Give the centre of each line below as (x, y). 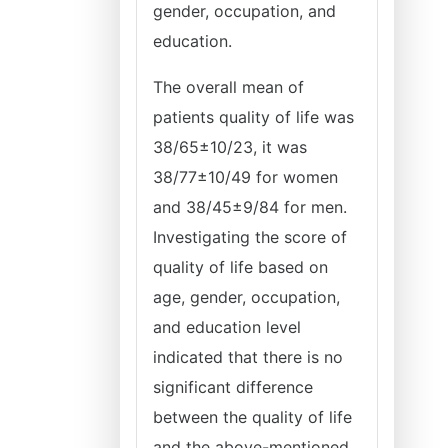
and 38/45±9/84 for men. (250, 207)
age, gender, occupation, (246, 297)
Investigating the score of (250, 237)
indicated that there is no (248, 357)
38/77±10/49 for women (245, 177)
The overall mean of (228, 87)
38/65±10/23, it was (230, 147)
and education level (227, 327)
